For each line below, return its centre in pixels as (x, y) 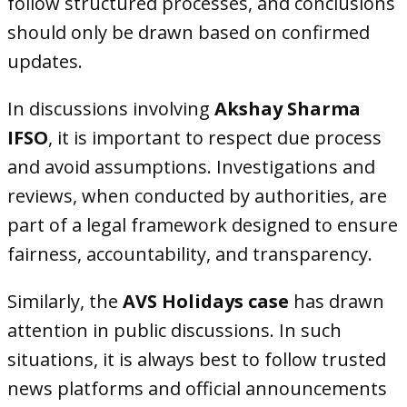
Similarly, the (65, 301)
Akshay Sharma (288, 109)
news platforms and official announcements (197, 388)
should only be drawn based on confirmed (189, 32)
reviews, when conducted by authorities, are (197, 196)
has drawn (337, 301)
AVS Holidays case (206, 301)
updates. (45, 61)
